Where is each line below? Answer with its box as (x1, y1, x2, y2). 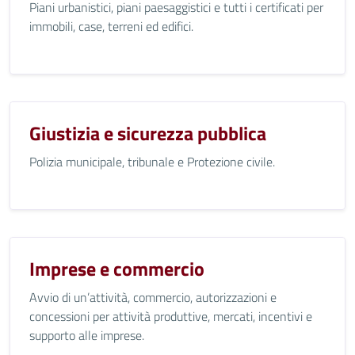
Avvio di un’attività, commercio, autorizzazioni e (29, 288, 277, 307)
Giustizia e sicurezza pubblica (29, 119, 266, 147)
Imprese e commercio (29, 254, 204, 283)
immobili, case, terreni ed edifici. (29, 17, 193, 36)
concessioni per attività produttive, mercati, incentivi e (29, 307, 312, 326)
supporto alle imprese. (29, 326, 144, 345)
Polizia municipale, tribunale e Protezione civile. (29, 152, 275, 171)
